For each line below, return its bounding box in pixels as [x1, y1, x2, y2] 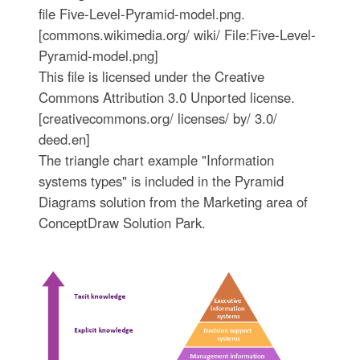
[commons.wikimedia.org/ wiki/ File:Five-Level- [38, 24, 316, 44]
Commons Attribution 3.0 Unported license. [38, 87, 295, 107]
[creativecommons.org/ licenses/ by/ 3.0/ [38, 108, 277, 128]
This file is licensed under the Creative [38, 66, 264, 86]
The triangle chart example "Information [38, 149, 274, 170]
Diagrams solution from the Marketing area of [38, 191, 308, 211]
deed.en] [38, 129, 90, 149]
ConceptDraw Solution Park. [38, 212, 206, 232]
